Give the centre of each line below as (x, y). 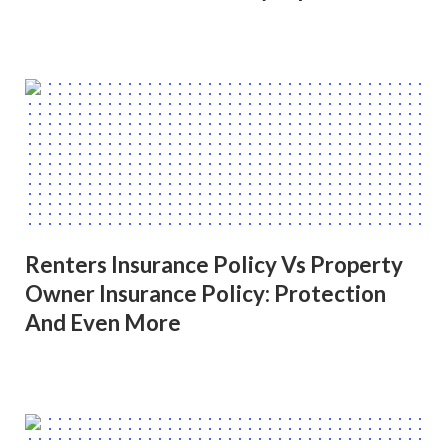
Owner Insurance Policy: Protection (205, 294)
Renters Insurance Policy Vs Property (214, 265)
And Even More (103, 323)
